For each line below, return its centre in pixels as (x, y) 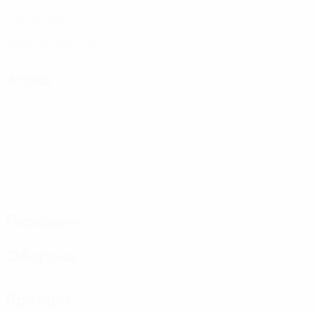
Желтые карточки (52, 43)
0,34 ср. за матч (47, 20)
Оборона (41, 256)
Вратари (38, 299)
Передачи (44, 221)
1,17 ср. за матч (43, 55)
